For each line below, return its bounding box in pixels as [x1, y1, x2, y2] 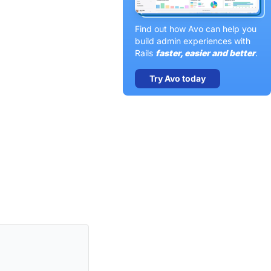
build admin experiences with [135, 35, 251, 46]
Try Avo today [149, 73, 206, 83]
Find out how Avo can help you [135, 23, 257, 34]
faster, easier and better [155, 47, 256, 58]
